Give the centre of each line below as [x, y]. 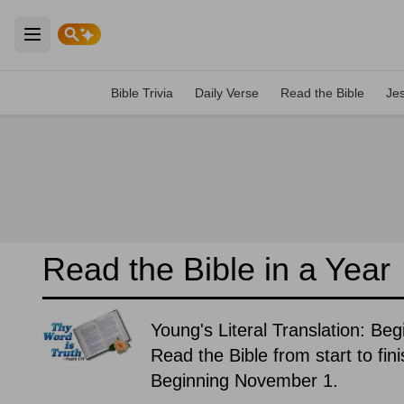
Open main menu [93, 45]
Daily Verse [227, 93]
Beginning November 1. [244, 381]
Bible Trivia [142, 93]
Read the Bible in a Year [216, 269]
